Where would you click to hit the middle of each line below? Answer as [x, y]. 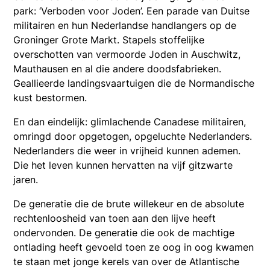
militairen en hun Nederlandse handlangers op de [125, 25]
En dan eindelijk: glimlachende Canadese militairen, [130, 121]
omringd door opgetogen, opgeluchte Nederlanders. [133, 136]
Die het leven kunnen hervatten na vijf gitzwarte [123, 165]
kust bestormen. [50, 97]
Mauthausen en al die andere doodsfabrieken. [118, 68]
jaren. [26, 179]
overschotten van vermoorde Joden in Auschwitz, [127, 54]
